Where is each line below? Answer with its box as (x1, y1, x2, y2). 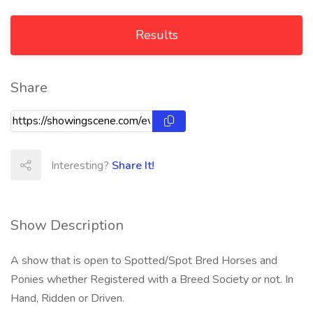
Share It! (112, 158, 154, 174)
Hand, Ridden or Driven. (10, 291, 124, 307)
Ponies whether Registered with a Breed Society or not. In (10, 272, 293, 288)
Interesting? (51, 158, 112, 174)
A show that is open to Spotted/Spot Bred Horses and (10, 253, 277, 269)
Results (135, 27, 178, 44)
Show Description (10, 216, 124, 235)
